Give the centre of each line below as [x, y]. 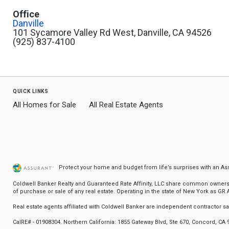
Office [26, 14]
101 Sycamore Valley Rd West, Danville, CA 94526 [112, 32]
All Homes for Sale [44, 105]
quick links [31, 90]
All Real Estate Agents [126, 105]
